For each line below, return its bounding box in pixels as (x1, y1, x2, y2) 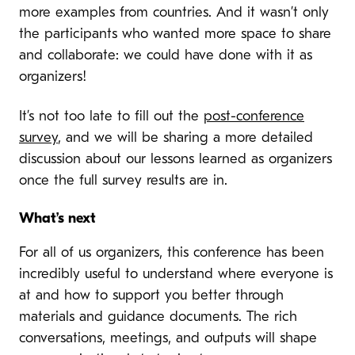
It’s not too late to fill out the (19, 109, 204, 124)
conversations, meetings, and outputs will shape (19, 331, 317, 347)
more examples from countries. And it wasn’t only (19, 5, 329, 21)
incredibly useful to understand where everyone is (19, 267, 333, 283)
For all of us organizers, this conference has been (19, 246, 324, 261)
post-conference (204, 109, 304, 124)
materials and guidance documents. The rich (19, 310, 297, 326)
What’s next (19, 212, 96, 227)
